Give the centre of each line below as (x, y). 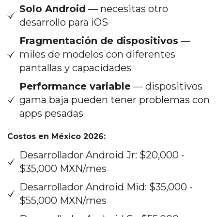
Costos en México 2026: (56, 136)
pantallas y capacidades (75, 68)
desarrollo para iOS (64, 22)
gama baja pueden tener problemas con (115, 100)
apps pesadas (51, 113)
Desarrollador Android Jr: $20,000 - (102, 155)
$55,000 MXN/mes (63, 200)
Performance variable (75, 86)
